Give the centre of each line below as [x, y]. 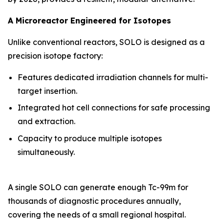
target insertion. [47, 91]
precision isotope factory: [55, 55]
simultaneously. [46, 152]
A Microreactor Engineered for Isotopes [89, 20]
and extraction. [46, 121]
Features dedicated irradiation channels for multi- [113, 77]
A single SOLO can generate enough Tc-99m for [98, 187]
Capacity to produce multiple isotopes [90, 138]
